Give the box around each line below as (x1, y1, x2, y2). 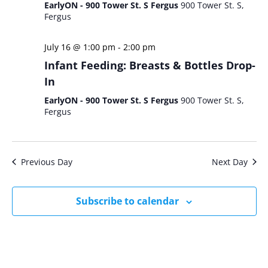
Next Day (211, 156, 248, 167)
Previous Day (20, 156, 72, 167)
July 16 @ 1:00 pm (44, 41, 115, 53)
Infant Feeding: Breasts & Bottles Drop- (44, 58, 255, 72)
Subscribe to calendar (76, 194, 179, 208)
